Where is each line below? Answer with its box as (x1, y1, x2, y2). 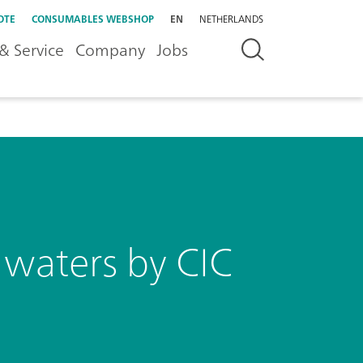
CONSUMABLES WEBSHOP (32, 11, 154, 28)
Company (75, 36, 145, 64)
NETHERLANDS (199, 11, 263, 28)
